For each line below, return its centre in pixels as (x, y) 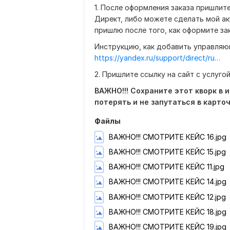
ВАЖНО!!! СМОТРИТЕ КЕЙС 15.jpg (167, 152)
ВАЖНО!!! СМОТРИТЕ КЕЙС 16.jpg (168, 137)
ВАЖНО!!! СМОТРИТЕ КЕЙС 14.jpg (168, 182)
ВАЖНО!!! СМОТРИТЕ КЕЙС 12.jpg (167, 197)
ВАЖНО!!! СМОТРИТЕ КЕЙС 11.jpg (167, 167)
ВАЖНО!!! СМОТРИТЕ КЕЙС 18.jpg (168, 212)
